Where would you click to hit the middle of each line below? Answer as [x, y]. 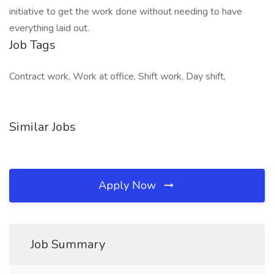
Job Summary [68, 244]
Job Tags [32, 45]
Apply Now [129, 185]
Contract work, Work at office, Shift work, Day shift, [117, 76]
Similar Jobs [43, 127]
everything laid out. [49, 28]
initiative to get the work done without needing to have [126, 12]
